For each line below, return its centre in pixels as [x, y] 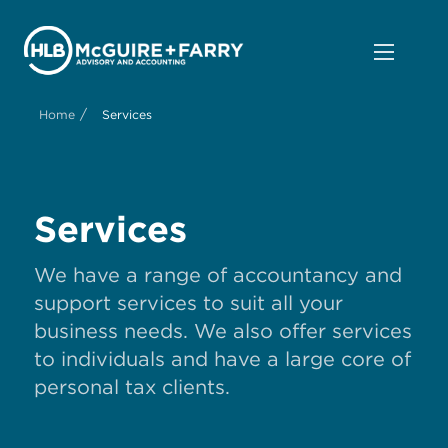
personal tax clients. [132, 387]
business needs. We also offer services [223, 331]
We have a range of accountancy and [218, 275]
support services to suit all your [188, 303]
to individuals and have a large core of [222, 359]
